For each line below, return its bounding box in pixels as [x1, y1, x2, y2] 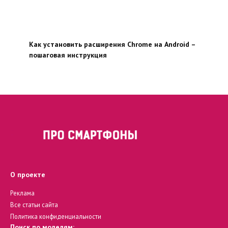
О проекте [10, 170, 45, 180]
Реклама [10, 188, 35, 197]
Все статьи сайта [10, 200, 58, 209]
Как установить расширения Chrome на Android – [28, 40, 195, 49]
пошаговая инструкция [28, 50, 107, 60]
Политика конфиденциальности [10, 212, 101, 220]
